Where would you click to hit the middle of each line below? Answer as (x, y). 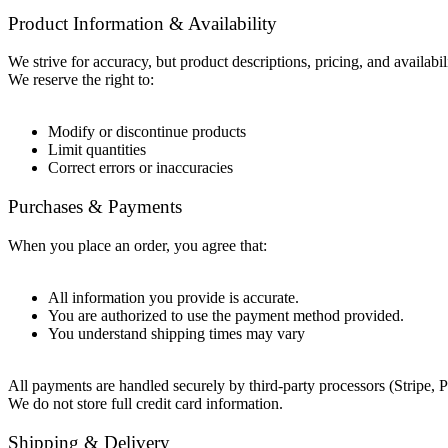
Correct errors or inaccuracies (140, 168)
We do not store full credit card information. (145, 403)
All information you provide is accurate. (173, 297)
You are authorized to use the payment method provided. (226, 315)
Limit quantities (97, 150)
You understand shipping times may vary (176, 333)
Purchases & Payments (95, 207)
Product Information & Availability (142, 23)
